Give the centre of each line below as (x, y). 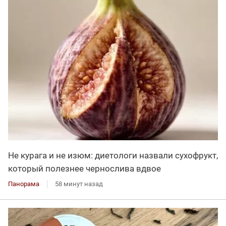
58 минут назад (79, 184)
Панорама (24, 184)
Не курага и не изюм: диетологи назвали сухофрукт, (113, 155)
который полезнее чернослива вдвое (84, 168)
